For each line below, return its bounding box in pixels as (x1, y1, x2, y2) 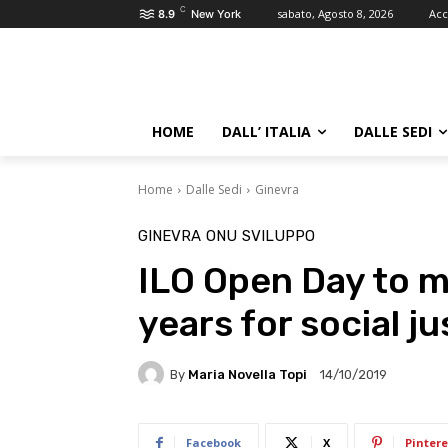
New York (191, 7, 241, 21)
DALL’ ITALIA (222, 122, 311, 141)
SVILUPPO (242, 227, 315, 245)
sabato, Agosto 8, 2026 (277, 6, 393, 21)
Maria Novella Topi (188, 366, 307, 382)
